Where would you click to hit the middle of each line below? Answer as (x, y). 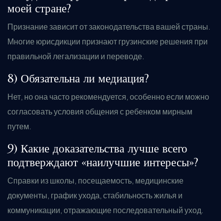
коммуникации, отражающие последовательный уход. (106, 210)
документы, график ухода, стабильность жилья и (95, 195)
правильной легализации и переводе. (76, 56)
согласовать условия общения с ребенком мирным (100, 111)
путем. (19, 126)
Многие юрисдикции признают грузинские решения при (108, 41)
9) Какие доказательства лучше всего (97, 148)
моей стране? (39, 8)
